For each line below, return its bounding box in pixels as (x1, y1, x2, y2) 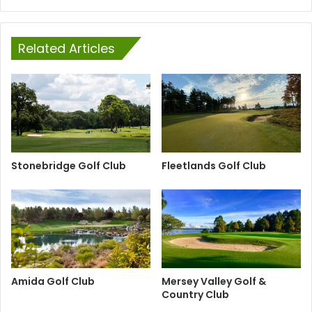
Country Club (162, 288, 229, 302)
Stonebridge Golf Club (11, 159, 126, 173)
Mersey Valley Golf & (162, 274, 266, 289)
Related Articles (18, 40, 115, 58)
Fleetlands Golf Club (162, 159, 266, 173)
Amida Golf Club (11, 274, 95, 289)
